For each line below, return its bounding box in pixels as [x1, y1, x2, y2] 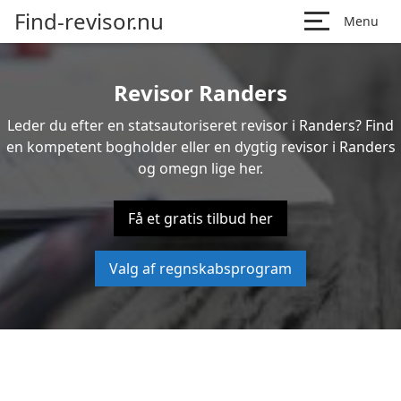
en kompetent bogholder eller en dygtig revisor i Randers [5, 137, 396, 157]
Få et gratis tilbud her [128, 209, 273, 228]
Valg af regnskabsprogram [109, 259, 292, 278]
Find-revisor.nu [14, 6, 164, 36]
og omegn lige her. [138, 158, 263, 178]
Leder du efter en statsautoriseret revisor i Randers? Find [7, 115, 394, 135]
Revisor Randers [114, 78, 287, 107]
